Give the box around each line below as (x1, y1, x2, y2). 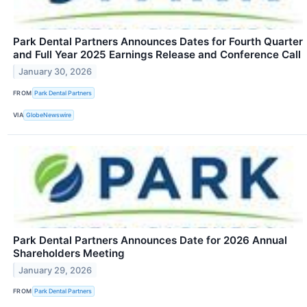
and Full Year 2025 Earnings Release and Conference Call (13, 48, 301, 62)
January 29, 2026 (19, 265, 93, 275)
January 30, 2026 (19, 66, 93, 77)
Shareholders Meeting (13, 246, 125, 260)
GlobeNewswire (26, 111, 72, 119)
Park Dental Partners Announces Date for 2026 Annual (13, 233, 287, 247)
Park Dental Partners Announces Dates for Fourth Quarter (13, 35, 303, 49)
